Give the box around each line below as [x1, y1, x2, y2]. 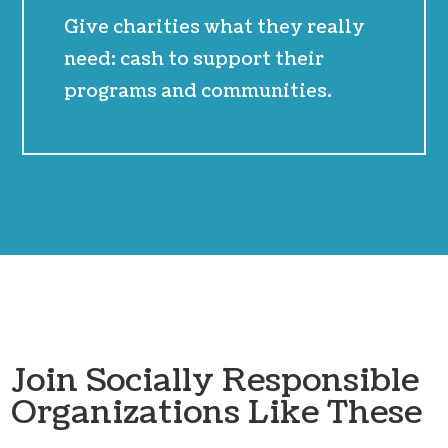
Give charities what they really [64, 15, 366, 41]
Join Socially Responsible [11, 358, 420, 404]
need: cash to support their [64, 47, 325, 73]
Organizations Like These [11, 390, 423, 436]
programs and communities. [64, 79, 333, 105]
